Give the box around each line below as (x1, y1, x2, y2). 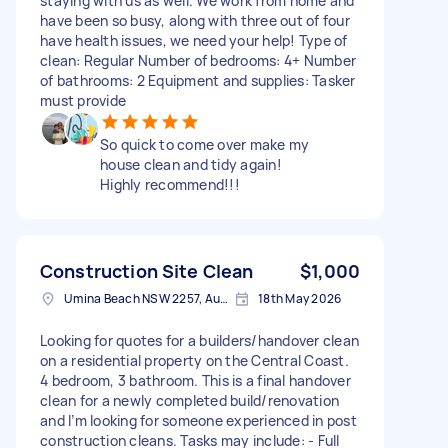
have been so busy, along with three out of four (40, 10, 350, 30)
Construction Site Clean (40, 258, 254, 283)
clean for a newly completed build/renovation (40, 390, 339, 410)
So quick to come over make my (100, 134, 310, 154)
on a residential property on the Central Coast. (40, 350, 349, 370)
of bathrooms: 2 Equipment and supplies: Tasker (40, 70, 356, 90)
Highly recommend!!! (100, 174, 240, 194)
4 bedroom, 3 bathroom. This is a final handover (40, 370, 351, 390)
